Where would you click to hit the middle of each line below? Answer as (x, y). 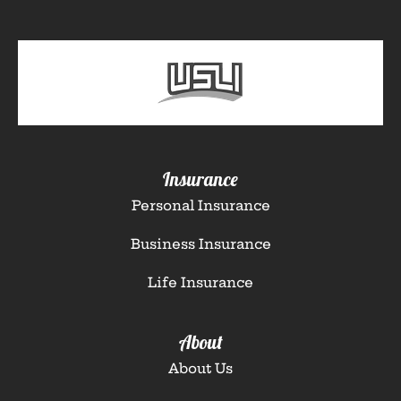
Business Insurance (200, 243)
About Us (200, 368)
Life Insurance (200, 282)
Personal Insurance (200, 205)
